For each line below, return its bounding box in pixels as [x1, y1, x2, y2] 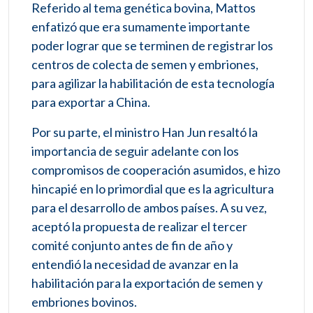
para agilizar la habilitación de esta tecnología [31, 75, 275, 91]
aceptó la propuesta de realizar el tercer [31, 218, 247, 234]
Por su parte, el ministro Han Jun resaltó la [31, 124, 258, 140]
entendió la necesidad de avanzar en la [31, 256, 238, 272]
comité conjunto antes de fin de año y [31, 237, 233, 253]
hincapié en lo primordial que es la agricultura [31, 180, 274, 196]
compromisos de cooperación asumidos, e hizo [31, 161, 280, 177]
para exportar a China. [31, 94, 150, 110]
